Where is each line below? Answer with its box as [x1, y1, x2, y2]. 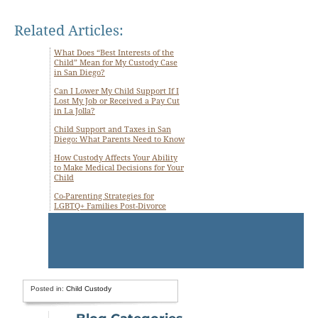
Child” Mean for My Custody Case [54, 58, 177, 67]
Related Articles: [14, 22, 124, 39]
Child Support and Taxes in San [54, 125, 171, 134]
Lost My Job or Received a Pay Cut [54, 97, 180, 106]
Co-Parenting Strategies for [54, 192, 154, 201]
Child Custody [66, 285, 112, 292]
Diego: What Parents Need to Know [54, 135, 185, 144]
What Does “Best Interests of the [54, 48, 174, 57]
